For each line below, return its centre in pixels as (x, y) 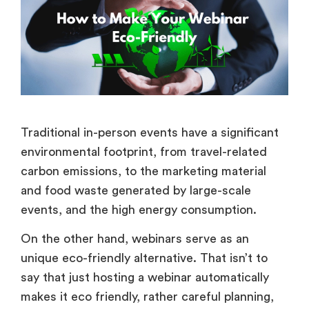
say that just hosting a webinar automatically (145, 277)
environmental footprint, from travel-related (144, 151)
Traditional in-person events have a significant (150, 132)
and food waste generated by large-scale (136, 190)
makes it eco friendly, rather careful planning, (147, 296)
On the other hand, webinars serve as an (135, 238)
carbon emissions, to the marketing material (143, 171)
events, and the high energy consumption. (140, 209)
